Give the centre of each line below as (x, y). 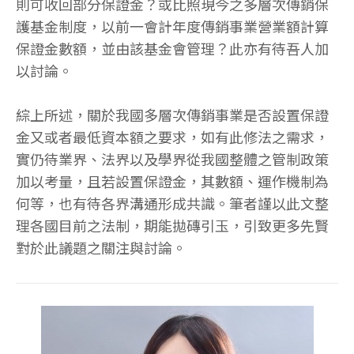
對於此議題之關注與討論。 (101, 247)
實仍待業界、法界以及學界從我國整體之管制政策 (172, 158)
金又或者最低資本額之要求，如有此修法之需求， (172, 136)
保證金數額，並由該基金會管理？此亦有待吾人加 (172, 48)
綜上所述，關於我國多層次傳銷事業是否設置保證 (172, 114)
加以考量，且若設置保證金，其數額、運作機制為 (172, 181)
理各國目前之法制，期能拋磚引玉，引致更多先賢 (172, 225)
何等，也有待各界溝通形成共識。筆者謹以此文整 (172, 203)
